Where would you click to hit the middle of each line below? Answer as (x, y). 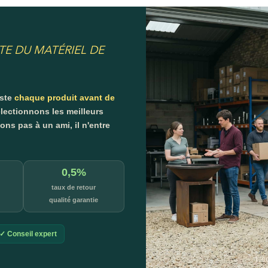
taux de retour (74, 187)
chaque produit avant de (65, 97)
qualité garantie (74, 200)
